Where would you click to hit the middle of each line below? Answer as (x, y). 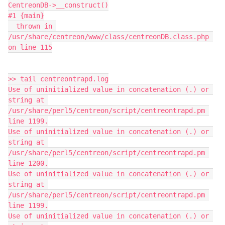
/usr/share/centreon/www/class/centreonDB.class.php (108, 36)
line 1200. (28, 163)
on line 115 (30, 47)
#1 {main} (26, 15)
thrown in (12, 26)
